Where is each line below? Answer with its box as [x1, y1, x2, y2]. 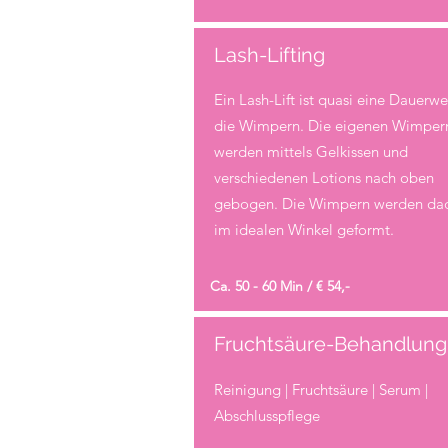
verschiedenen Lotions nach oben [213, 167, 434, 187]
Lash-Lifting [213, 42, 325, 67]
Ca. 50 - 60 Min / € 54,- [209, 276, 350, 295]
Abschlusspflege [213, 405, 320, 425]
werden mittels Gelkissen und [213, 141, 408, 161]
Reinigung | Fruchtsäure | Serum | [213, 379, 428, 399]
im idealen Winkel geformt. [213, 219, 394, 239]
